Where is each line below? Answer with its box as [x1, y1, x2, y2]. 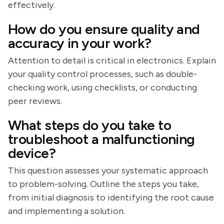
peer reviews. [8, 95, 62, 106]
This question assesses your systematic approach [8, 165, 208, 176]
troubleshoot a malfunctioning [8, 130, 195, 147]
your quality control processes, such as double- [8, 68, 197, 79]
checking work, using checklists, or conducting [8, 82, 197, 93]
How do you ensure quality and [8, 20, 200, 37]
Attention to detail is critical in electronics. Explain [8, 55, 216, 66]
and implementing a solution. [8, 205, 125, 216]
